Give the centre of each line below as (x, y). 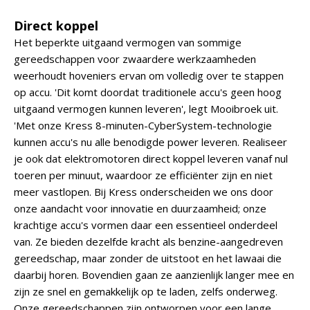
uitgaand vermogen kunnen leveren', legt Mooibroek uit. (146, 109)
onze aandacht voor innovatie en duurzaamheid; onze (140, 208)
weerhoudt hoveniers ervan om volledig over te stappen (149, 75)
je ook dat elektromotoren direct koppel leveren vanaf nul (151, 158)
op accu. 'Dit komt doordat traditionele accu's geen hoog (148, 92)
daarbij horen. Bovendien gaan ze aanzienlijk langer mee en (154, 275)
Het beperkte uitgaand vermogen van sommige (128, 42)
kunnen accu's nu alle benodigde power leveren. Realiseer (151, 142)
